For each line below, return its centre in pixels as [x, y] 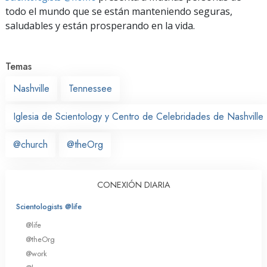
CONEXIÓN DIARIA [133, 184]
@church [30, 144]
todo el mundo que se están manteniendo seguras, [119, 11]
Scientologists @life [49, 206]
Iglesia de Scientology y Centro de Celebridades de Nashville [138, 116]
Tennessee [90, 88]
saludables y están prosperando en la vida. [100, 25]
